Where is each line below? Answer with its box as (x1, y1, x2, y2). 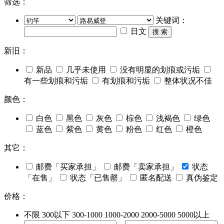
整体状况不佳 (164, 76, 212, 85)
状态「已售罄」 (70, 173, 126, 182)
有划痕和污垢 (102, 76, 150, 85)
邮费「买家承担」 (36, 162, 100, 171)
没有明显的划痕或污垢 (120, 65, 200, 74)
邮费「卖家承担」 (114, 162, 178, 171)
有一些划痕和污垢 (24, 76, 88, 85)
